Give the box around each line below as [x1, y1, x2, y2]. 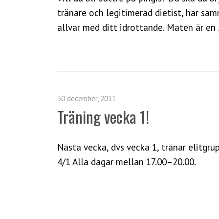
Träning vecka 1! [57, 105, 149, 128]
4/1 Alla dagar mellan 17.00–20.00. [57, 155, 196, 168]
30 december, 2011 [57, 93, 116, 103]
